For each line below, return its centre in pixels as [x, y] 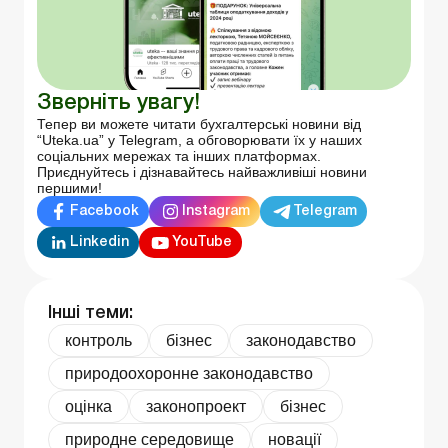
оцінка [88, 407]
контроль [98, 341]
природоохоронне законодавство [189, 374]
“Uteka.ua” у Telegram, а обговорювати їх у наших [199, 140]
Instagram [216, 211]
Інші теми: [90, 313]
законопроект [196, 407]
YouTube [202, 242]
